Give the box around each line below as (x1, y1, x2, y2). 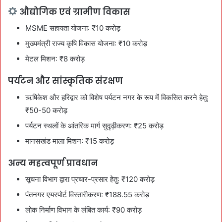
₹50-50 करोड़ (25, 105, 67, 115)
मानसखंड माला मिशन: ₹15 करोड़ (25, 136, 114, 146)
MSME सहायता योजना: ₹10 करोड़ (25, 23, 120, 33)
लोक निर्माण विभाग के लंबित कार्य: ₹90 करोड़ (25, 205, 142, 215)
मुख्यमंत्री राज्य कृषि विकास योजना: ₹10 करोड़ (25, 39, 147, 48)
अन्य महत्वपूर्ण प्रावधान (8, 157, 98, 169)
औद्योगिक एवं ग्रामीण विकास (17, 5, 131, 18)
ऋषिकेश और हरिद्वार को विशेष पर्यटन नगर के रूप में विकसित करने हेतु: (25, 92, 209, 102)
